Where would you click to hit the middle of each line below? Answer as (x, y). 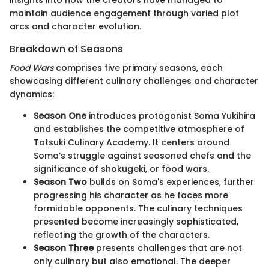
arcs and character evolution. (75, 26)
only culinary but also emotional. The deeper (132, 261)
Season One (60, 116)
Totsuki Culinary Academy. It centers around (131, 142)
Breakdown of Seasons (66, 49)
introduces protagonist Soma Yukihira (171, 116)
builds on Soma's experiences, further (171, 182)
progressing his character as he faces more (131, 195)
